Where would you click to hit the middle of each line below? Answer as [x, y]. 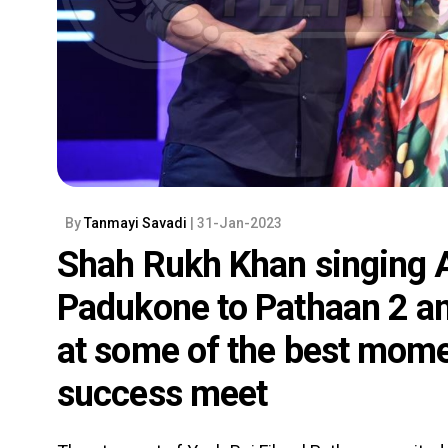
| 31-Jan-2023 [236, 223]
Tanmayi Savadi [137, 223]
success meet [162, 394]
